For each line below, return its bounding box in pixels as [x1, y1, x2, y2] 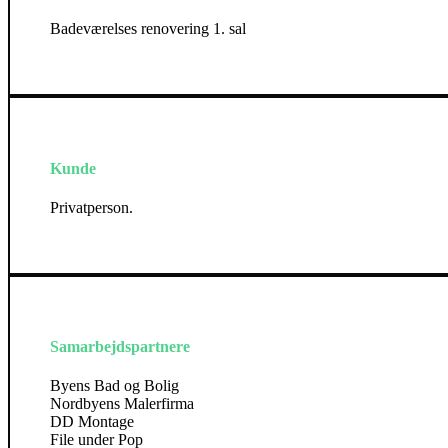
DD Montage [50, 413, 134, 431]
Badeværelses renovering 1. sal [50, 20, 246, 38]
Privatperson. [50, 198, 133, 216]
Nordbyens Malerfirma [50, 395, 194, 413]
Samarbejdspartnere [50, 338, 190, 356]
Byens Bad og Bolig [50, 377, 179, 395]
